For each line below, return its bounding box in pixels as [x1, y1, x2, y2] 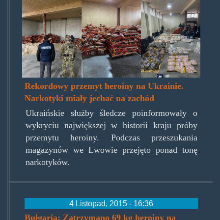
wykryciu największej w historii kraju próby [25, 120, 197, 131]
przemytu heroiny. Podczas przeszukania [25, 133, 197, 143]
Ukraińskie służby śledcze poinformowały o [25, 108, 197, 118]
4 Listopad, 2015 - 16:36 [69, 199, 153, 208]
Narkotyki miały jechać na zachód [25, 93, 155, 104]
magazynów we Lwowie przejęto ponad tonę [25, 145, 197, 155]
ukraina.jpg [22, 32, 94, 50]
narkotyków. [25, 157, 70, 167]
